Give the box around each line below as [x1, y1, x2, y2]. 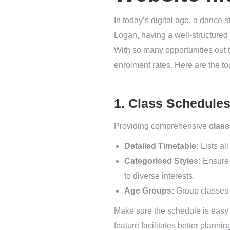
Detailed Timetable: [124, 142, 199, 150]
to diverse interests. [124, 171, 195, 180]
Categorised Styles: [124, 157, 201, 165]
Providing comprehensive [114, 122, 209, 130]
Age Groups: [124, 186, 174, 195]
